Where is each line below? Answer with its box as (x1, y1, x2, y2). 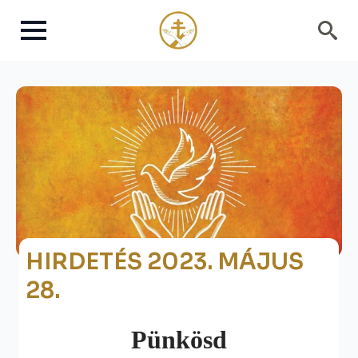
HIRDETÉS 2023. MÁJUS (26, 247, 304, 276)
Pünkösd (130, 324, 227, 354)
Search (306, 50, 352, 70)
